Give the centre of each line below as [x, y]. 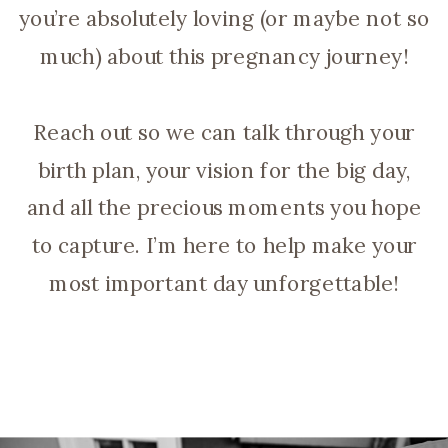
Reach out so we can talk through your [224, 132]
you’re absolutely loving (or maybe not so [224, 19]
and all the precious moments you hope [224, 208]
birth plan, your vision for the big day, [224, 170]
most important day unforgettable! [224, 283]
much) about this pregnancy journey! [224, 56]
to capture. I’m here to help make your [224, 245]
